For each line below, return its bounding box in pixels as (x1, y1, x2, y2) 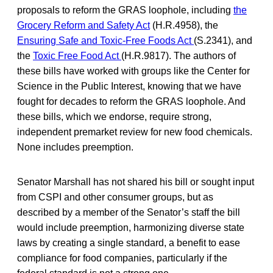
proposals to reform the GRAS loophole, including (17, 4, 233, 15)
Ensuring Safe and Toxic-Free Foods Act (17, 35, 194, 46)
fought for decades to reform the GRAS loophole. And (17, 96, 246, 107)
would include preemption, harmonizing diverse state (17, 222, 244, 233)
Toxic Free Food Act (33, 50, 121, 61)
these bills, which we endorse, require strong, (17, 111, 211, 122)
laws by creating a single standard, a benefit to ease (17, 237, 240, 248)
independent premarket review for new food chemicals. (17, 126, 252, 137)
